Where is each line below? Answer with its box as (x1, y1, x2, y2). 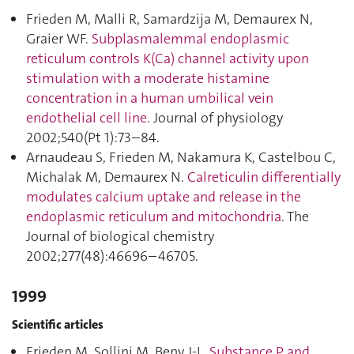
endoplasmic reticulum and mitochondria (26, 207, 281, 226)
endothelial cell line (26, 108, 147, 127)
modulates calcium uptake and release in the (26, 187, 301, 206)
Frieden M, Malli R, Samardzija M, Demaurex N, (26, 9, 313, 28)
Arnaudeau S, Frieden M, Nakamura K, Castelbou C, (26, 148, 336, 167)
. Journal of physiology (147, 108, 283, 127)
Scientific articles (12, 315, 104, 333)
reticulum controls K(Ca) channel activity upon (26, 49, 309, 68)
